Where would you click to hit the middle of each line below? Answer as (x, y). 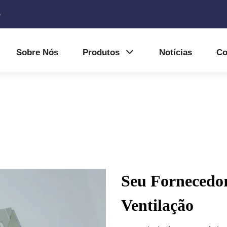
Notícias (175, 52)
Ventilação (157, 205)
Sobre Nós (37, 52)
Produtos (101, 52)
